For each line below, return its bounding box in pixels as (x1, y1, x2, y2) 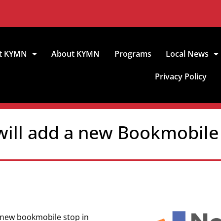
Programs (114, 48, 151, 59)
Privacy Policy (155, 71, 207, 82)
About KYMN (51, 48, 100, 59)
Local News (165, 48, 209, 59)
